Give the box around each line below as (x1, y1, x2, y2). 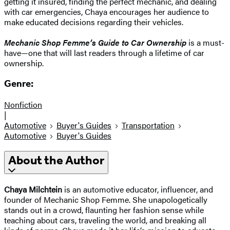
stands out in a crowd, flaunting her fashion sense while (4, 203, 204, 216)
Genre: (4, 78, 33, 90)
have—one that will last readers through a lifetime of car (4, 46, 204, 59)
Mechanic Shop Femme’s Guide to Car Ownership (4, 36, 186, 48)
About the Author (8, 153, 104, 168)
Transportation (122, 119, 175, 131)
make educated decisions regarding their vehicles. (4, 15, 187, 28)
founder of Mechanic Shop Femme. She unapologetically (4, 193, 207, 205)
